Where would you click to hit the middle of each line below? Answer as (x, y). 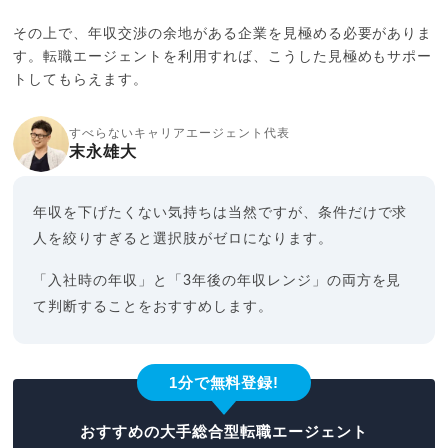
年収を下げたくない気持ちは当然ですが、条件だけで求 (220, 212)
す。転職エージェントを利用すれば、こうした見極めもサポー (223, 56)
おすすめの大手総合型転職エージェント (224, 431)
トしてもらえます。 (81, 79)
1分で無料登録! (224, 382)
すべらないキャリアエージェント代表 (179, 132)
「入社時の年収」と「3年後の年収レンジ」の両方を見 (217, 280)
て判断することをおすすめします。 (153, 306)
